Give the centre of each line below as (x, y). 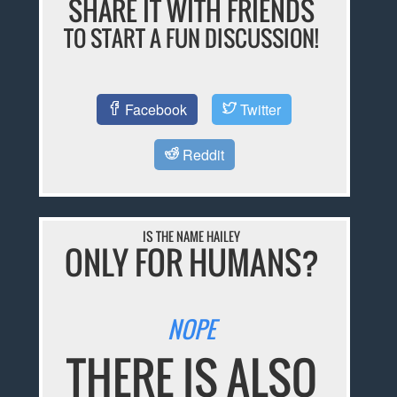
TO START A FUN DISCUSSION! (192, 38)
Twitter (259, 109)
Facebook (155, 109)
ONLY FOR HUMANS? (191, 262)
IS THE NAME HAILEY (192, 237)
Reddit (201, 154)
